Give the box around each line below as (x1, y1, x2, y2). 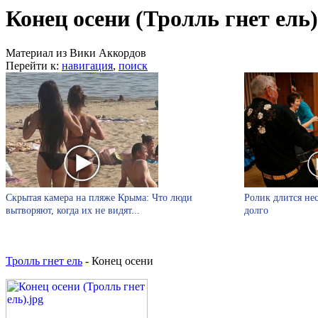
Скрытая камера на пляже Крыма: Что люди (6, 192, 192, 203)
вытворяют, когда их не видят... (6, 204, 140, 216)
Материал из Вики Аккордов (6, 47, 146, 60)
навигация (62, 60, 113, 72)
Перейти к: (6, 60, 62, 72)
